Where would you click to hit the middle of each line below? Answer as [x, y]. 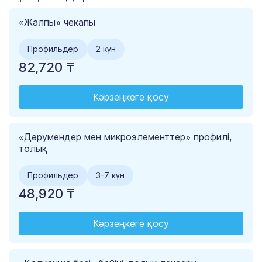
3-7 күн [110, 175]
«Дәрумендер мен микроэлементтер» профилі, [125, 137]
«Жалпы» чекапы [57, 23]
